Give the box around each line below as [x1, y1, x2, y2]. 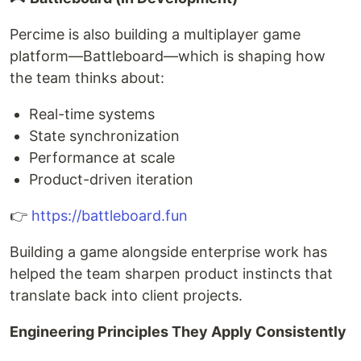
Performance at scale [29, 149, 175, 166]
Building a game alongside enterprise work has [10, 243, 327, 260]
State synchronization [29, 127, 180, 144]
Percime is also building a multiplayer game [10, 26, 301, 43]
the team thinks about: [10, 69, 164, 86]
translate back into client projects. [10, 287, 243, 304]
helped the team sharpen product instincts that [10, 265, 333, 282]
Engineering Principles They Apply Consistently [10, 323, 346, 340]
